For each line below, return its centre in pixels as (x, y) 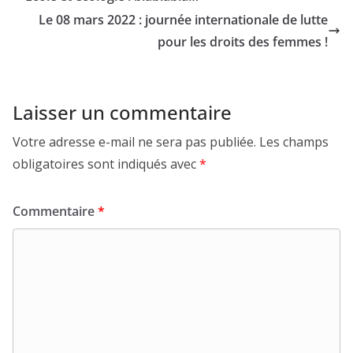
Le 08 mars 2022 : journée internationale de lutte (183, 20)
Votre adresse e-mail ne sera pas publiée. (134, 142)
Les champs (294, 142)
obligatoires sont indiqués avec (106, 164)
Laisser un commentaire (122, 113)
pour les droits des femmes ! (243, 42)
